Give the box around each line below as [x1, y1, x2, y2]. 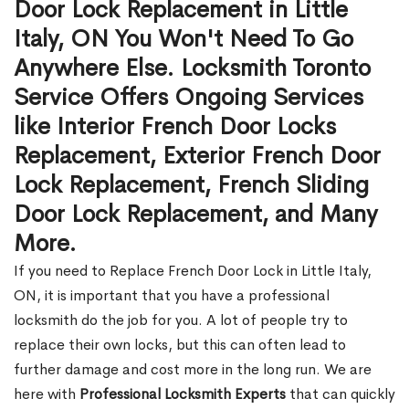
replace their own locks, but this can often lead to [14, 335, 346, 354]
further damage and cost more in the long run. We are [14, 360, 372, 379]
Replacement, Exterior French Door [14, 141, 381, 171]
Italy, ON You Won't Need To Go [14, 24, 353, 54]
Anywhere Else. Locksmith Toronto [14, 53, 371, 83]
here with [14, 384, 79, 404]
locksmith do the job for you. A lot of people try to [14, 310, 348, 330]
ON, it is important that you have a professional [14, 286, 330, 305]
